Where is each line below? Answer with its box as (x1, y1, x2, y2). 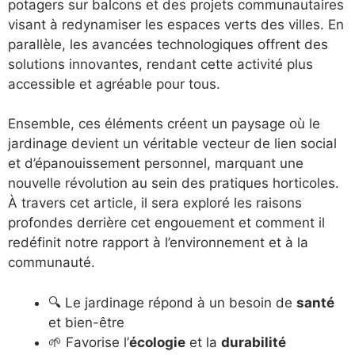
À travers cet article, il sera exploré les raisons (8, 195, 302, 212)
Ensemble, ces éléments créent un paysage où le (8, 116, 320, 132)
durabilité (221, 334, 286, 350)
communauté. (8, 254, 95, 271)
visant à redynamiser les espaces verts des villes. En (8, 16, 344, 32)
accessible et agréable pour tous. (8, 75, 220, 92)
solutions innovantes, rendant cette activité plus (8, 55, 313, 72)
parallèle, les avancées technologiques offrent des (8, 36, 328, 52)
